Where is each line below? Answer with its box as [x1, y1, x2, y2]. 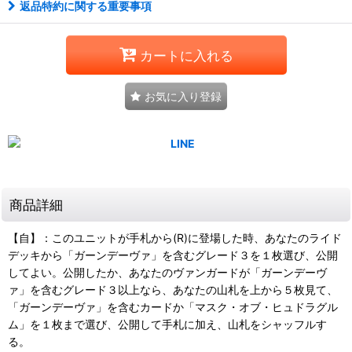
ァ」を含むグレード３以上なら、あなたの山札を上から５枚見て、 [8, 283, 338, 296]
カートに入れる [139, 46, 233, 64]
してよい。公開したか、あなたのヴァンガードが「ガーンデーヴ [8, 266, 327, 279]
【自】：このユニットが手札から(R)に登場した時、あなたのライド [8, 231, 342, 244]
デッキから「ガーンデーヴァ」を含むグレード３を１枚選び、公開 [8, 248, 338, 262]
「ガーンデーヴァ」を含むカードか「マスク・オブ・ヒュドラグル [8, 300, 338, 313]
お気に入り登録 [145, 90, 222, 103]
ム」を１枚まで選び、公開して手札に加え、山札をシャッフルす [8, 317, 327, 331]
